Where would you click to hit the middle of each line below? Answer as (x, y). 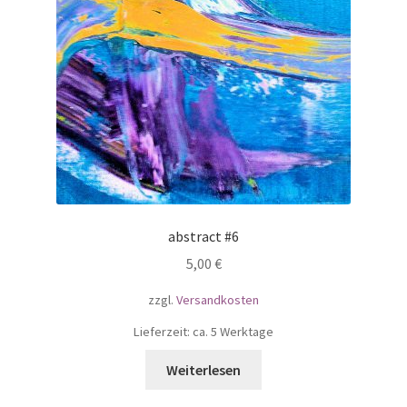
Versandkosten (218, 300)
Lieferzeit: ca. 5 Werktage (203, 331)
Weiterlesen (203, 369)
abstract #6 (203, 236)
